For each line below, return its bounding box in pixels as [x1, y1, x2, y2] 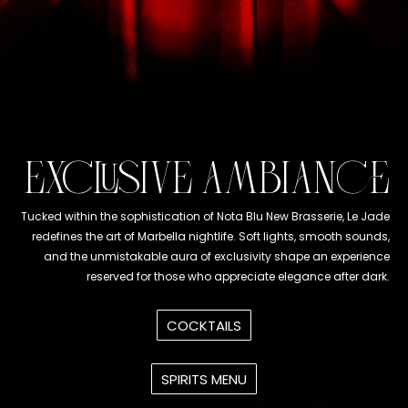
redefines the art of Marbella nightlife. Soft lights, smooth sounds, [32, 229, 390, 244]
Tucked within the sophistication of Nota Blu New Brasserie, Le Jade [21, 209, 390, 224]
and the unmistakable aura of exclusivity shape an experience [44, 249, 390, 264]
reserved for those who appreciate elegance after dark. [87, 269, 390, 284]
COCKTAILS [167, 315, 241, 335]
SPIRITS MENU [161, 369, 247, 389]
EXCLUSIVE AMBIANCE [25, 157, 390, 202]
